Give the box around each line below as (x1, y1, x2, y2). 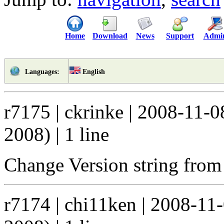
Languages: (24, 67, 59, 75)
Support (166, 31, 194, 40)
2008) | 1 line (4, 123, 109, 145)
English (82, 67, 105, 75)
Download (92, 31, 127, 40)
